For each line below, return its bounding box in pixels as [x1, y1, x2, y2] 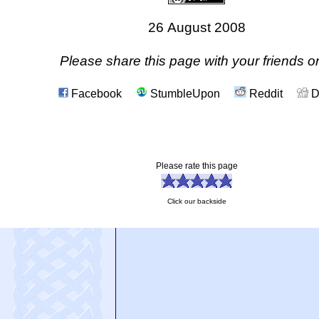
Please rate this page [161, 160, 238, 171]
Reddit [246, 87, 283, 100]
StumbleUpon [147, 87, 220, 100]
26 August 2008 [147, 20, 246, 36]
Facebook [68, 87, 122, 100]
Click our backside [172, 197, 226, 205]
